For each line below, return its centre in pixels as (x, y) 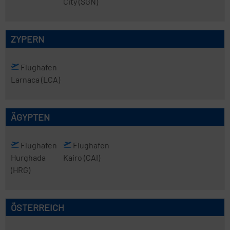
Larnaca (26, 79)
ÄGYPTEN (30, 117)
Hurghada (28, 157)
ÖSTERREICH (37, 207)
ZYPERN (27, 39)
